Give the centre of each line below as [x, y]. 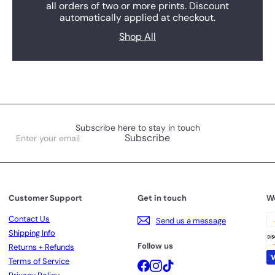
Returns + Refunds [41, 247]
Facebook [167, 264]
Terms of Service [39, 261]
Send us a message [191, 220]
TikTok [185, 264]
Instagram [180, 264]
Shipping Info [32, 233]
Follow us [155, 246]
